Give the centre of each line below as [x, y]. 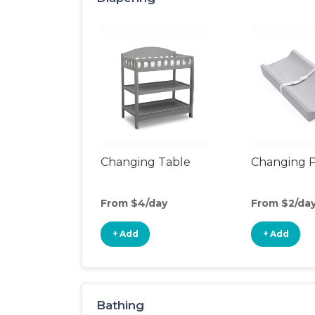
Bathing [120, 305]
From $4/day [134, 203]
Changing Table [146, 162]
